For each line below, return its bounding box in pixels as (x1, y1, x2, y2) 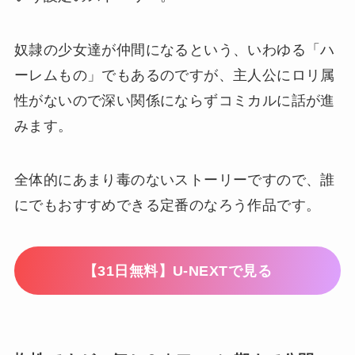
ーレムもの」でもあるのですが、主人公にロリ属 (13, 67, 335, 83)
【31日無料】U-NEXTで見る (82, 262, 273, 279)
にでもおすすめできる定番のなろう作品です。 (13, 197, 321, 213)
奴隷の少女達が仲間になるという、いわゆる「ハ (13, 41, 335, 58)
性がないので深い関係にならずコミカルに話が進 (13, 92, 335, 109)
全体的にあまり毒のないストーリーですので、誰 (13, 171, 335, 188)
